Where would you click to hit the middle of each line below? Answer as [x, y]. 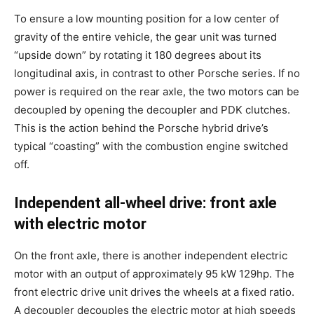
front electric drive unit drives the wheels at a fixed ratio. [154, 292]
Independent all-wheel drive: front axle [145, 203]
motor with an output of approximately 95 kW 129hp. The [154, 274]
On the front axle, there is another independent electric [151, 255]
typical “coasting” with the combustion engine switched [151, 146]
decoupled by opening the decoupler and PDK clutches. [152, 110]
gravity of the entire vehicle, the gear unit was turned [145, 37]
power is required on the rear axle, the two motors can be [157, 91]
